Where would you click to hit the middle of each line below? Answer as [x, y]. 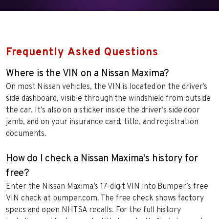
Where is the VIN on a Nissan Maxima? [88, 74]
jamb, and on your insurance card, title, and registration [102, 122]
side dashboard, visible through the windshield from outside [109, 99]
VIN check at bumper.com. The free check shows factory [105, 199]
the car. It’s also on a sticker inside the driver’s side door [103, 111]
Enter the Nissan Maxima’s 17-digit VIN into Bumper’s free [107, 187]
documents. [26, 134]
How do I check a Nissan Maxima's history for [102, 159]
